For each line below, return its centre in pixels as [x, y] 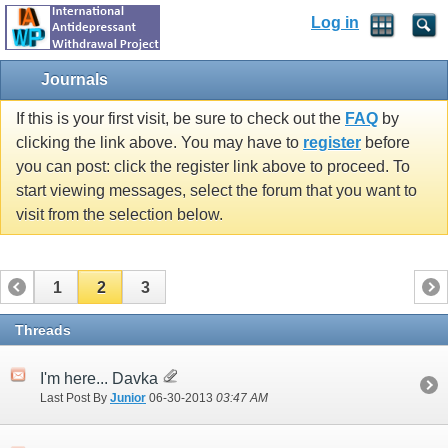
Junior [128, 398]
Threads [43, 329]
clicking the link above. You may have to [159, 143]
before [385, 143]
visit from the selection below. [119, 215]
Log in [335, 23]
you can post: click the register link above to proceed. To [213, 167]
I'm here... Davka [101, 378]
